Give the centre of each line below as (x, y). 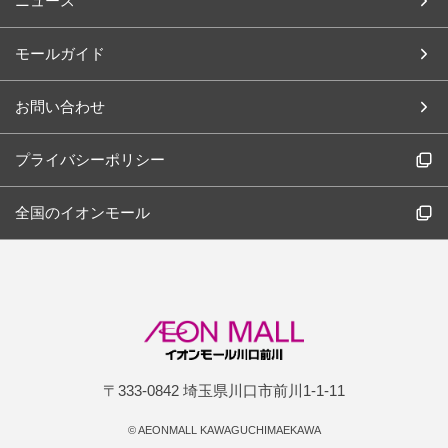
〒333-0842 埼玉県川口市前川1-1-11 (224, 391)
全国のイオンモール (82, 213)
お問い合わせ (60, 107)
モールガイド (60, 54)
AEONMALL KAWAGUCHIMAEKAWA (228, 430)
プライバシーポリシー (90, 160)
